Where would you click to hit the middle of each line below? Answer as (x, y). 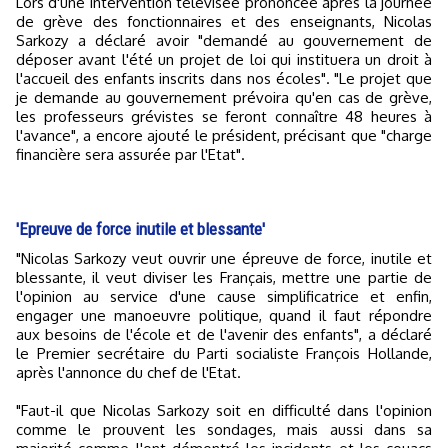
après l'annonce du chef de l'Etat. (128, 372)
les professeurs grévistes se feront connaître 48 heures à (224, 116)
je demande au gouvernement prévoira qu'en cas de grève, (224, 97)
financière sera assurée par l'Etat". (130, 154)
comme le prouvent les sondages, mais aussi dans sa (224, 429)
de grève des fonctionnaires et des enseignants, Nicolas (224, 21)
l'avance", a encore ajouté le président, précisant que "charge (224, 135)
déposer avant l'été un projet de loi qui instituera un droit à (224, 59)
